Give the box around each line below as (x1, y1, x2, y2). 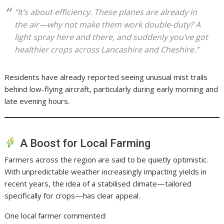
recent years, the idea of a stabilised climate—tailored (4, 178, 192, 188)
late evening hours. (4, 95, 70, 106)
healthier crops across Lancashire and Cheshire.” (14, 43, 199, 55)
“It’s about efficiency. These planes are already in (14, 6, 197, 17)
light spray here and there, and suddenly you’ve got (14, 31, 208, 42)
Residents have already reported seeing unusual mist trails (4, 71, 208, 82)
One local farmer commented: (4, 210, 107, 220)
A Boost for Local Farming (17, 136, 150, 149)
